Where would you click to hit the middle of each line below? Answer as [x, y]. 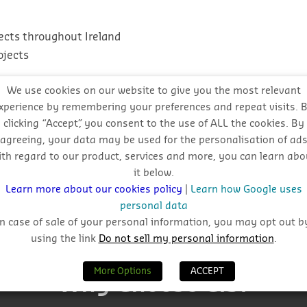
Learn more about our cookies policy [95, 190]
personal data [153, 206]
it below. [153, 173]
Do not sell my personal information [186, 239]
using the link [64, 239]
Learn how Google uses [246, 190]
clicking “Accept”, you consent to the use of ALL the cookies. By [153, 124]
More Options [122, 271]
